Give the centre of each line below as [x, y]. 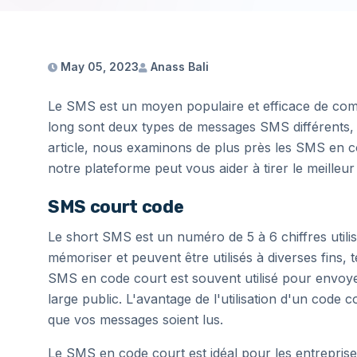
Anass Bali [178, 67]
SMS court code [116, 207]
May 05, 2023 [98, 67]
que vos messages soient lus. [135, 320]
